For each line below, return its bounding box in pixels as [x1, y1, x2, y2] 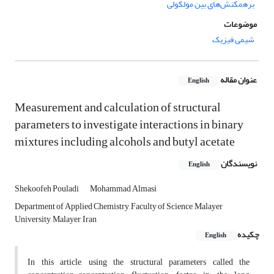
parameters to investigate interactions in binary [15, 113, 243, 137]
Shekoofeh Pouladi [15, 180, 80, 198]
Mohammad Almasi [90, 180, 157, 198]
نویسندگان [221, 155, 257, 172]
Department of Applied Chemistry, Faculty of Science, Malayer [15, 198, 223, 215]
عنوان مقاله [220, 72, 257, 89]
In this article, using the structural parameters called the [28, 254, 250, 271]
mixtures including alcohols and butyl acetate [15, 130, 235, 154]
